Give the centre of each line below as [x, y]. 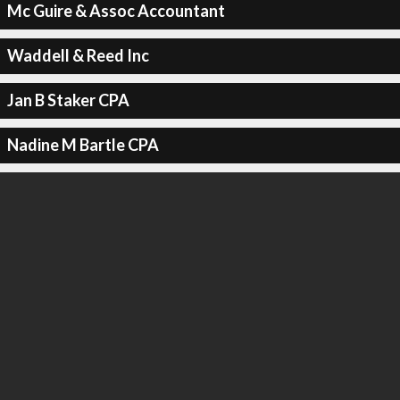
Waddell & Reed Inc [78, 55]
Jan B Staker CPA [68, 100]
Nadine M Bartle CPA [83, 145]
